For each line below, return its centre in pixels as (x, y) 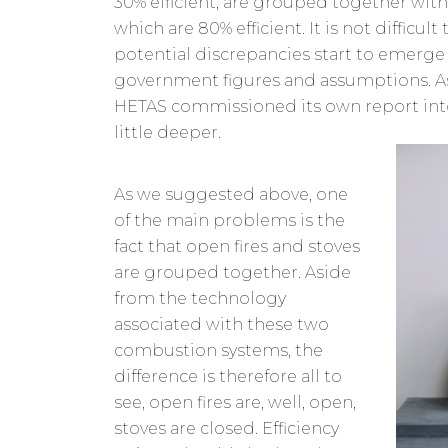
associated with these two (221, 325)
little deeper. (167, 133)
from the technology (200, 299)
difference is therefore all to (228, 377)
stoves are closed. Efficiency (226, 429)
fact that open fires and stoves (237, 247)
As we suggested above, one (231, 195)
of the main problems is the (229, 221)
